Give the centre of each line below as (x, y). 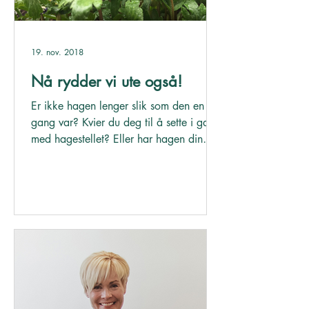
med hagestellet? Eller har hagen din (117, 139)
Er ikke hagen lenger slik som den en (118, 106)
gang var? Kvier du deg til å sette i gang (126, 122)
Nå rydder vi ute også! (107, 81)
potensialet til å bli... (80, 156)
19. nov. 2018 (57, 52)
